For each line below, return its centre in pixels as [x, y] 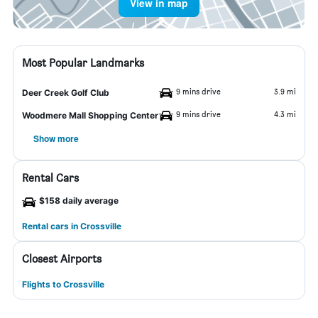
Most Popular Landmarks [83, 63]
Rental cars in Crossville [72, 226]
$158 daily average [79, 201]
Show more [56, 138]
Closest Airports [62, 259]
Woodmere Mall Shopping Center [90, 115]
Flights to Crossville [63, 284]
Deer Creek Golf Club [66, 93]
